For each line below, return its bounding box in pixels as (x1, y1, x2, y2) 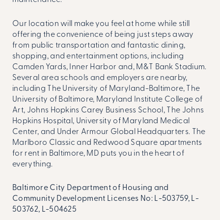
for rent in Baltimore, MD (12, 149, 100, 158)
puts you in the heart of (99, 149, 185, 158)
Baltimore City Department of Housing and (12, 184, 169, 192)
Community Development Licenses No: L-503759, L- (12, 195, 199, 203)
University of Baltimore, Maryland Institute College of (12, 95, 203, 104)
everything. (12, 160, 53, 168)
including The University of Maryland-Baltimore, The (12, 84, 200, 93)
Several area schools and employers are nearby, (12, 74, 188, 82)
